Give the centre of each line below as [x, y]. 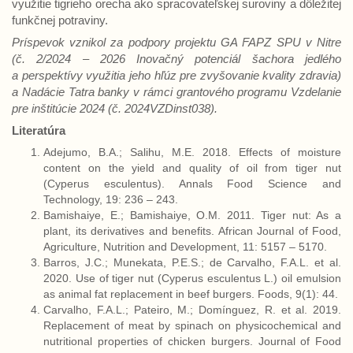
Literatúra [39, 130]
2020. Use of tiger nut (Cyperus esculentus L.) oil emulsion [192, 278]
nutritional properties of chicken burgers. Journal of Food [192, 341]
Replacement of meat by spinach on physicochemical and [192, 325]
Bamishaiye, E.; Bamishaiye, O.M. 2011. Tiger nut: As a [192, 215]
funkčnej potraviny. [60, 20]
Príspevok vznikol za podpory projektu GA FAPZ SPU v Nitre [176, 42]
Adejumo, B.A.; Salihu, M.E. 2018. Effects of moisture [192, 152]
